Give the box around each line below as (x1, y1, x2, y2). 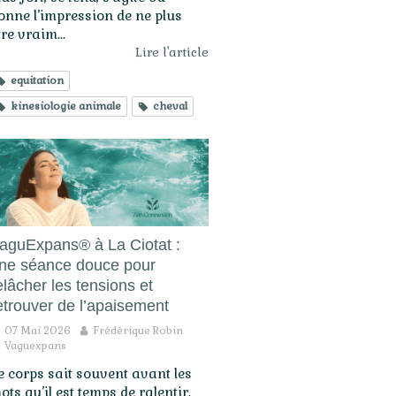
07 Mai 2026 (4, 324, 71, 339)
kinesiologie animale (11, 99, 121, 114)
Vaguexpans (4, 339, 66, 354)
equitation (11, 73, 64, 88)
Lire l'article (135, 44, 209, 61)
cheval (153, 99, 187, 114)
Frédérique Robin (94, 324, 183, 339)
